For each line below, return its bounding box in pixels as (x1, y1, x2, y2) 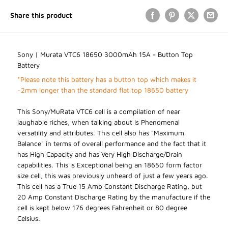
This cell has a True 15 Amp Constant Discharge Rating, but (17, 182, 202, 190)
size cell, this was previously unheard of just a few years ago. (17, 171, 208, 180)
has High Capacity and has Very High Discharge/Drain (17, 150, 182, 158)
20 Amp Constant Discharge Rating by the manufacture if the (17, 192, 210, 201)
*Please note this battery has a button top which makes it (17, 75, 196, 83)
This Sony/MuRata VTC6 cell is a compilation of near (17, 107, 180, 116)
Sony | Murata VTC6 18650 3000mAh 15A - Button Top (17, 50, 193, 59)
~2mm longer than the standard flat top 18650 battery (17, 85, 188, 94)
